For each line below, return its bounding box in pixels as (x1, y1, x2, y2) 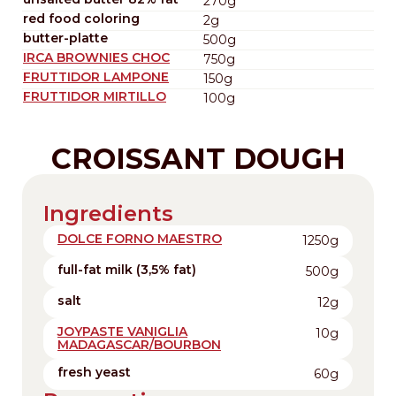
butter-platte (23, 29, 108, 46)
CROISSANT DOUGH (50, 141, 346, 176)
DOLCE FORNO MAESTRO (57, 230, 222, 247)
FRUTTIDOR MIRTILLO (23, 88, 166, 104)
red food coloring (23, 10, 140, 27)
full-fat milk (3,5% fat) (57, 261, 196, 278)
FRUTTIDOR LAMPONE (23, 68, 169, 85)
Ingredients (43, 200, 173, 226)
